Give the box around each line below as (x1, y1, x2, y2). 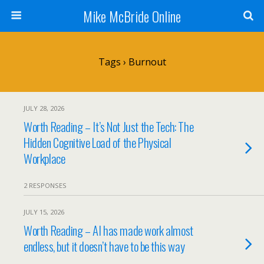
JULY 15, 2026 (24, 207, 64, 216)
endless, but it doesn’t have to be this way (24, 237, 185, 255)
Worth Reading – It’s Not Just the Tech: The (24, 117, 194, 136)
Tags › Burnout (98, 55, 166, 68)
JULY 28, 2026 (24, 104, 64, 113)
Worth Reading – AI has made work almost (24, 221, 193, 239)
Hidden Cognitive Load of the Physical (24, 133, 171, 151)
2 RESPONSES (24, 181, 67, 190)
